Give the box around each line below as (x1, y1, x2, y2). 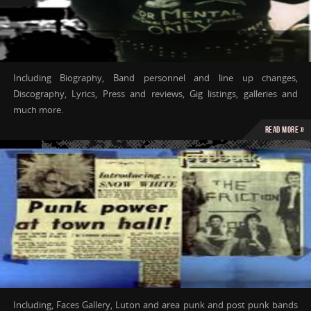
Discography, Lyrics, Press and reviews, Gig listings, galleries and (12, 88, 299, 101)
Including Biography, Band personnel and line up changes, (12, 72, 299, 85)
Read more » (264, 124, 304, 135)
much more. (12, 104, 63, 117)
